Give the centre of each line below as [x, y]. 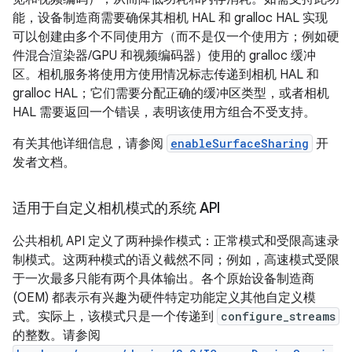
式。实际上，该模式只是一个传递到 [115, 317]
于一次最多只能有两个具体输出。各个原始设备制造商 [163, 279]
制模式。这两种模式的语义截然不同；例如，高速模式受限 [176, 260]
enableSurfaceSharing [240, 144]
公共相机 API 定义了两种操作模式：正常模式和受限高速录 [176, 242]
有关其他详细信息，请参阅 [90, 144]
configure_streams [278, 317]
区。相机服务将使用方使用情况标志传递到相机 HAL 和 [166, 75]
